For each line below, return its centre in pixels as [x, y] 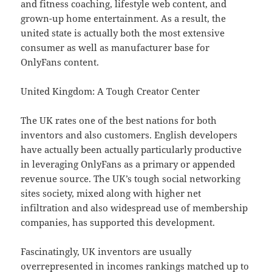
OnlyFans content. [60, 62]
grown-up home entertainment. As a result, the [124, 19]
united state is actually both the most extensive [123, 33]
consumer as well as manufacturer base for [115, 48]
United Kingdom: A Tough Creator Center [110, 91]
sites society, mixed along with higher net [111, 193]
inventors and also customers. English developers [129, 135]
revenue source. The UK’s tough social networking [131, 179]
